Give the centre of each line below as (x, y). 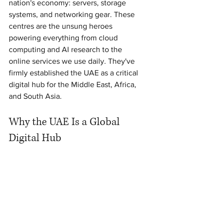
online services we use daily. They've (73, 61)
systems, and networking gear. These (73, 14)
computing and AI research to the (66, 49)
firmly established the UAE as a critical (74, 73)
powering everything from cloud (64, 38)
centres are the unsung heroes (62, 26)
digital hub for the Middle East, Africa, (73, 84)
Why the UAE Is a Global (65, 122)
